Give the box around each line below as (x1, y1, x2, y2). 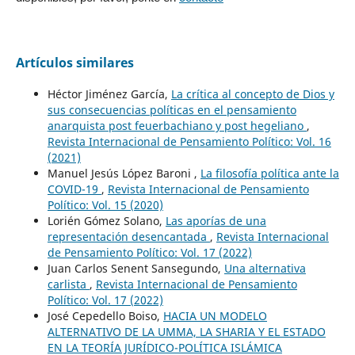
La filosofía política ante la (200, 165, 339, 181)
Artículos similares (15, 53, 134, 71)
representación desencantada (47, 228, 210, 244)
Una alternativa (223, 260, 306, 276)
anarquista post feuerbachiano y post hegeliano (47, 117, 307, 133)
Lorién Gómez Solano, (47, 212, 166, 228)
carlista (47, 276, 90, 292)
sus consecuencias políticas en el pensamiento (47, 101, 296, 117)
